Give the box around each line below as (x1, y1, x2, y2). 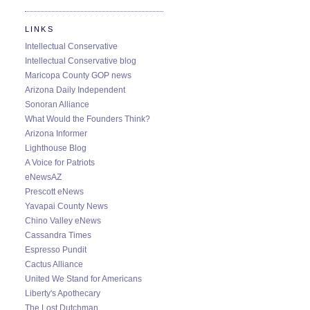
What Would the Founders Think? (25, 113, 150, 124)
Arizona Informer (25, 128, 87, 138)
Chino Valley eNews (25, 215, 101, 226)
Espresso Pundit (25, 244, 86, 255)
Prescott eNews (25, 186, 84, 197)
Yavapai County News (25, 201, 108, 211)
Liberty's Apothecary (25, 288, 100, 298)
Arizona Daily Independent (25, 84, 125, 95)
